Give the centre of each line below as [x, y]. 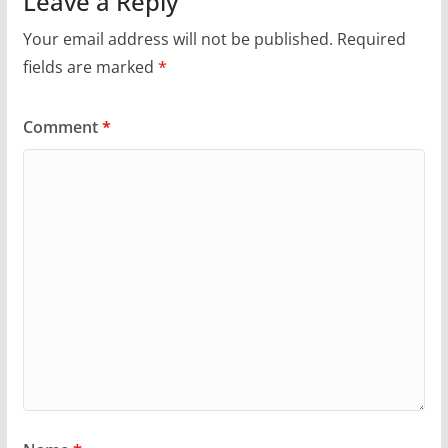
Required [371, 38]
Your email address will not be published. [177, 38]
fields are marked [90, 66]
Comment [62, 126]
